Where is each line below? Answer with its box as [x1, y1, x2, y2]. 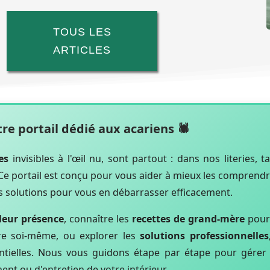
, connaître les [63, 212, 132, 225]
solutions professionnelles [140, 228, 269, 242]
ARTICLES [53, 44, 111, 56]
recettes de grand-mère [131, 212, 245, 225]
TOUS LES [52, 26, 111, 38]
